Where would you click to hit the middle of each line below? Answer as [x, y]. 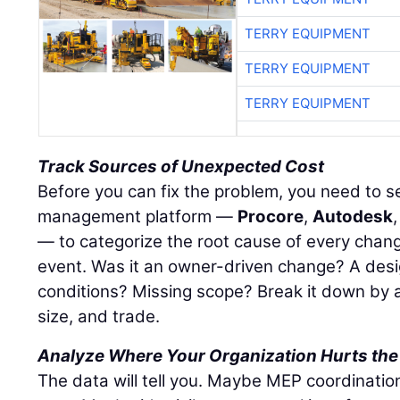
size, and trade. [99, 317]
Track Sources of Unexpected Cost [181, 167]
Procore [271, 217]
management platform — [138, 217]
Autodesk [353, 217]
